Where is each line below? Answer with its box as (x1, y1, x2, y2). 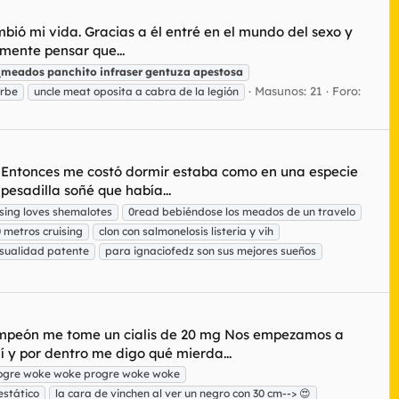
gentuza (145, 64, 191, 78)
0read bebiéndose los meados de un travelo (128, 204, 355, 218)
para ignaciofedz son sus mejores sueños (105, 243, 316, 257)
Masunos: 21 (255, 83, 322, 98)
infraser (100, 64, 142, 78)
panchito (47, 64, 97, 78)
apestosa (193, 64, 243, 78)
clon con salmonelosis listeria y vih (99, 224, 273, 238)
